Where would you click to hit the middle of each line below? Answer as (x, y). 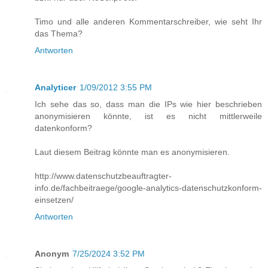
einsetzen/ (54, 200)
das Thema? (59, 34)
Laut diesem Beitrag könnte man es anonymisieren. (132, 152)
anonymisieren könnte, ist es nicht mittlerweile (148, 116)
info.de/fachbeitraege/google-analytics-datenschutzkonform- (148, 188)
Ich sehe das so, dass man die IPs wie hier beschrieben (148, 104)
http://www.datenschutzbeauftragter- (103, 176)
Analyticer (55, 88)
